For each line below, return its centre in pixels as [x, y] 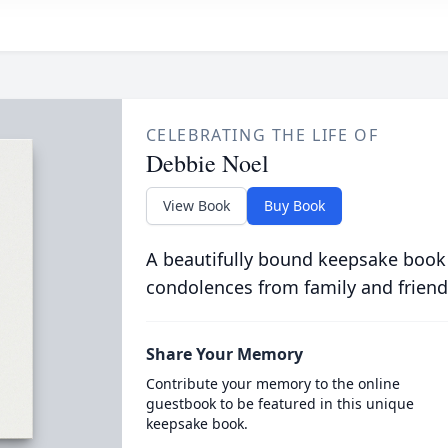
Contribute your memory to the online [272, 383]
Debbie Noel [207, 163]
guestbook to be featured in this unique [279, 403]
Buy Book [294, 205]
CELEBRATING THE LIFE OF [262, 135]
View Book [196, 205]
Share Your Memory [224, 354]
